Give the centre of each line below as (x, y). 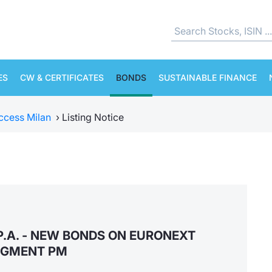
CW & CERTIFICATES (62, 77)
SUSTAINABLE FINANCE (208, 77)
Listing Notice (93, 117)
